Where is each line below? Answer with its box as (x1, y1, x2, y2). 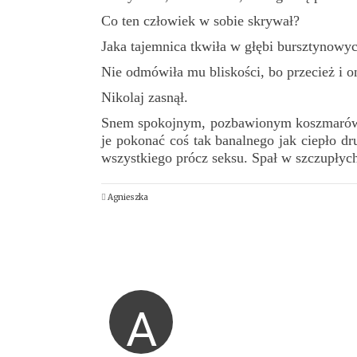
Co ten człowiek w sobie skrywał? (101, 12, 300, 29)
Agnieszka (108, 191, 148, 202)
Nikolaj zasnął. (101, 88, 188, 105)
